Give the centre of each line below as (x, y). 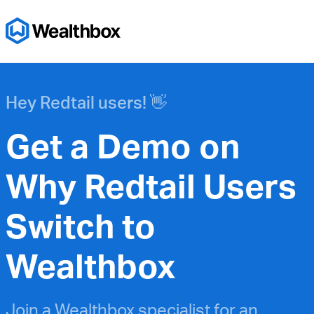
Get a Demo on (123, 146)
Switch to (81, 226)
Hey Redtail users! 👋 (86, 102)
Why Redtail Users (151, 186)
